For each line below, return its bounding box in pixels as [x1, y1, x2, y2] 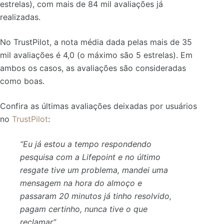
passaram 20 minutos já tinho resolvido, [20, 190, 171, 201]
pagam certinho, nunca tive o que [20, 203, 147, 214]
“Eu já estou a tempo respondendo [20, 138, 151, 149]
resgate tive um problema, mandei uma [20, 164, 168, 175]
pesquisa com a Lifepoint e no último [20, 151, 160, 162]
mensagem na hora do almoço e [20, 177, 142, 188]
